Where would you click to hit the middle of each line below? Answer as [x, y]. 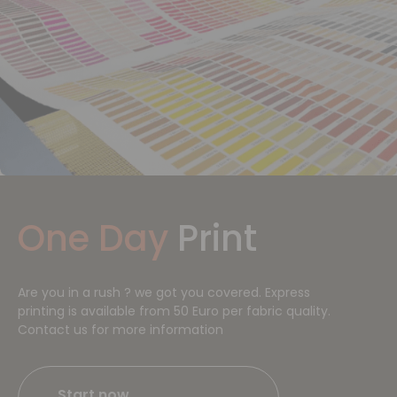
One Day [93, 239]
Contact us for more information [121, 330]
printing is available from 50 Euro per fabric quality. [174, 311]
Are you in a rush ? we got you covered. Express [164, 293]
